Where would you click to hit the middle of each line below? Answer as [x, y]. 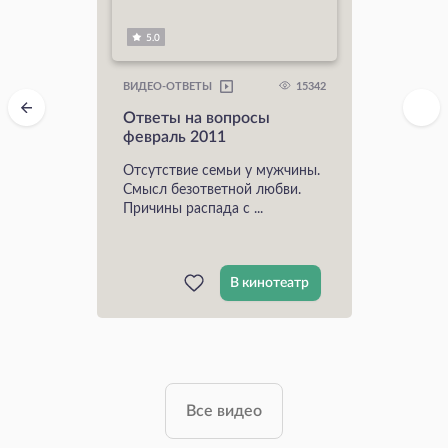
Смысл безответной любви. [211, 189]
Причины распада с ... [192, 208]
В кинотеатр [269, 282]
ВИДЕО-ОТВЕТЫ [167, 87]
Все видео [224, 410]
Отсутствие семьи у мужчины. [221, 170]
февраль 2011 [174, 136]
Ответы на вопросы [196, 117]
